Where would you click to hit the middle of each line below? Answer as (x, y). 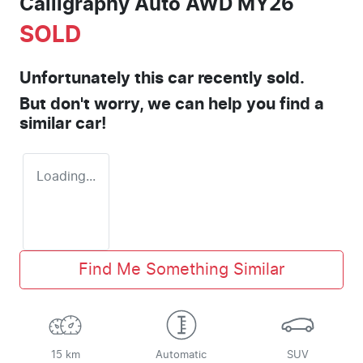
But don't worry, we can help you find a (172, 104)
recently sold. (249, 78)
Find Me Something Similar (181, 269)
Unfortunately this (94, 78)
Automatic (181, 355)
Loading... (66, 176)
